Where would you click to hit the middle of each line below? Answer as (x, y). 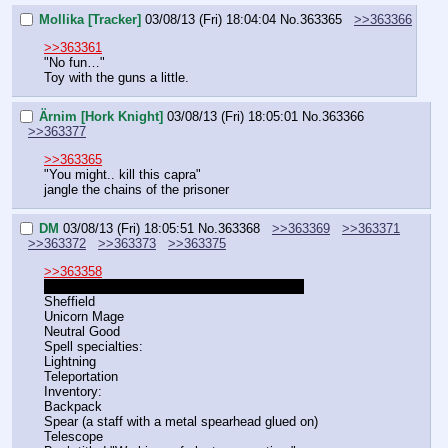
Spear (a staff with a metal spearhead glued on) (181, 421)
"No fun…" (74, 62)
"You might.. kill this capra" (122, 174)
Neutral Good (82, 331)
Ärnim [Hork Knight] (101, 116)
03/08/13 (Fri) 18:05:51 (128, 228)
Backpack (73, 406)
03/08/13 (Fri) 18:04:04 (210, 19)
